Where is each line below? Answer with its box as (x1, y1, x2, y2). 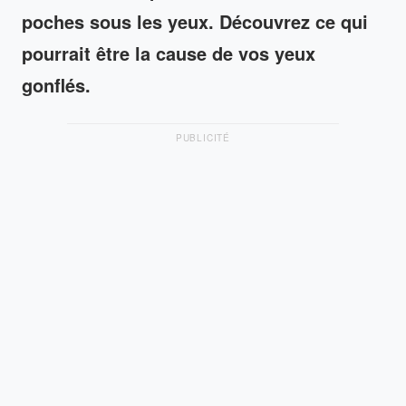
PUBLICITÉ (175, 130, 231, 144)
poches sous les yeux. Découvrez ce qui (22, 7, 368, 34)
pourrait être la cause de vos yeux (22, 39, 315, 66)
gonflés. (22, 71, 91, 98)
